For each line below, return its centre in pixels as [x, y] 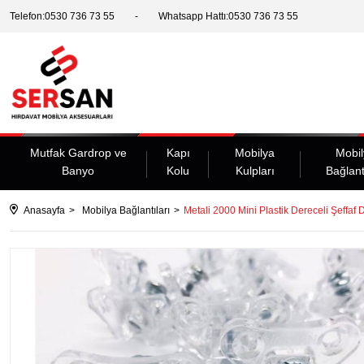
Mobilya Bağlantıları [126, 211]
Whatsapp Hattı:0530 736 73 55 [228, 16]
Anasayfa [44, 211]
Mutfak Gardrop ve [78, 153]
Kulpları [255, 171]
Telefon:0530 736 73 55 [62, 16]
